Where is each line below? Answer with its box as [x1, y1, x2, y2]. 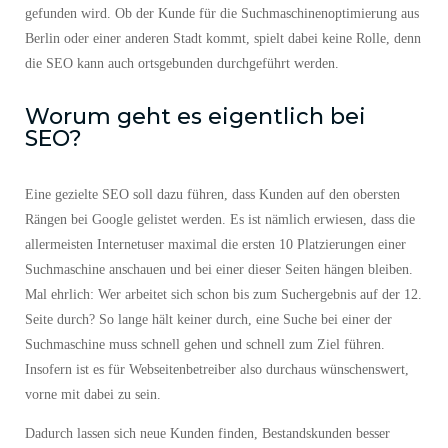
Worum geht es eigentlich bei [25, 120, 366, 148]
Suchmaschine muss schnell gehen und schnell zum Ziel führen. [25, 354, 385, 370]
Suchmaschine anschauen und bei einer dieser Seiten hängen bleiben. [25, 279, 413, 295]
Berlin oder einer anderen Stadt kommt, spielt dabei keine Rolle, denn [25, 48, 421, 64]
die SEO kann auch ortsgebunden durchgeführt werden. [25, 73, 339, 89]
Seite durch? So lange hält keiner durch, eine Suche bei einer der [25, 329, 392, 345]
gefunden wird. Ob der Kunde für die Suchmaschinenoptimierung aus [25, 23, 419, 39]
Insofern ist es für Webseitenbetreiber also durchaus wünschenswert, [25, 379, 409, 395]
